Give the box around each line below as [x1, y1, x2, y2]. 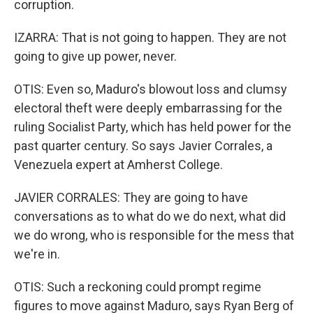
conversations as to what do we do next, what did [14, 209, 286, 224]
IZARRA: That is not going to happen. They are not [14, 30, 286, 45]
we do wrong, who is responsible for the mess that [14, 228, 294, 242]
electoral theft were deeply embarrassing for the [14, 101, 282, 115]
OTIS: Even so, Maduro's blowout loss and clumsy [14, 82, 287, 96]
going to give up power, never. [14, 49, 177, 64]
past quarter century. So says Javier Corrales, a [14, 138, 272, 153]
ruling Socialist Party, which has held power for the [14, 119, 291, 134]
